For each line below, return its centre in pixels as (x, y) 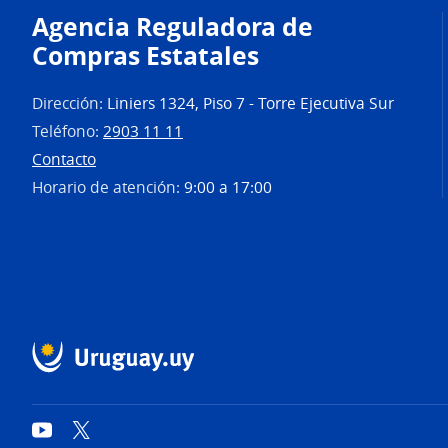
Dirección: (69, 103)
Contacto (64, 159)
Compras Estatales (145, 55)
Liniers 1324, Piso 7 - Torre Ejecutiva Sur (250, 103)
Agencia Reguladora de (172, 26)
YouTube (76, 429)
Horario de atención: (108, 187)
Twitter (110, 429)
